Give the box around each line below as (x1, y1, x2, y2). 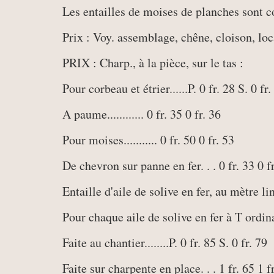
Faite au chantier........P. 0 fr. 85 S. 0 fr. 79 (62, 234, 267, 251)
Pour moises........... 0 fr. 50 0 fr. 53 (62, 131, 234, 148)
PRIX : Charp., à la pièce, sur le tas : (62, 54, 243, 71)
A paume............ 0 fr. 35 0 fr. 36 (62, 106, 221, 122)
